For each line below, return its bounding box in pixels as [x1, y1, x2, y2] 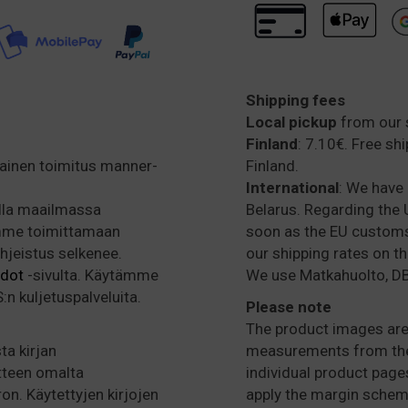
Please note [246, 297, 331, 316]
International [246, 178, 339, 197]
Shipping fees [246, 90, 345, 109]
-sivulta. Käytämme [24, 265, 158, 284]
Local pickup [246, 112, 341, 131]
